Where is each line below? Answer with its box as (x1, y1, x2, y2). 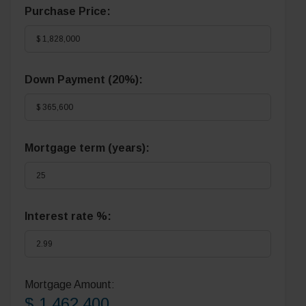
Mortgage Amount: (25, 279, 115, 290)
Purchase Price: (25, 5, 111, 17)
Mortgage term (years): (25, 142, 150, 154)
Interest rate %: (25, 210, 111, 222)
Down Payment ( (25, 74, 112, 85)
